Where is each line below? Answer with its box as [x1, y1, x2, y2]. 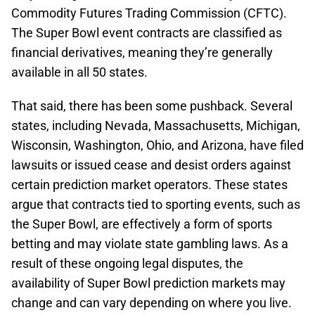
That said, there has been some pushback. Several [11, 98, 292, 113]
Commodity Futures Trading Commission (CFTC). [11, 6, 287, 20]
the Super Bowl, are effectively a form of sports [11, 217, 272, 231]
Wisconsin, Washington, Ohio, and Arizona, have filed [11, 138, 304, 153]
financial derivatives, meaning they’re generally [11, 45, 273, 60]
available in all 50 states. [11, 65, 148, 79]
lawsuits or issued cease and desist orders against [11, 157, 291, 172]
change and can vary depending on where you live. [11, 295, 292, 310]
